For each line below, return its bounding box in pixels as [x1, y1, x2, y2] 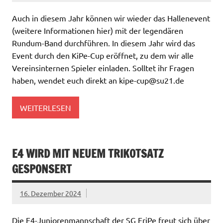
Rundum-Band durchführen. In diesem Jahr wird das [12, 38, 195, 48]
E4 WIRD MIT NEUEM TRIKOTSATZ [12, 146, 164, 162]
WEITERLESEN [20, 102, 71, 112]
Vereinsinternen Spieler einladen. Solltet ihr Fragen [12, 63, 194, 73]
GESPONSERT [12, 161, 72, 177]
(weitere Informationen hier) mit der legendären [12, 25, 183, 36]
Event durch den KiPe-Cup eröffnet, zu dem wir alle [12, 50, 194, 61]
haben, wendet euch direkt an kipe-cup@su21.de [12, 75, 184, 86]
